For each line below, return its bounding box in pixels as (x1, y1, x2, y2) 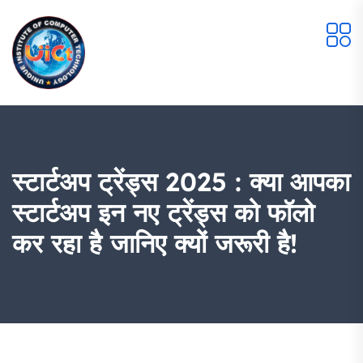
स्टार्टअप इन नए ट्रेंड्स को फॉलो (12, 196, 314, 228)
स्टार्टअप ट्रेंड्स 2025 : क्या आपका (12, 165, 350, 198)
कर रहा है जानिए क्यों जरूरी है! (12, 227, 297, 259)
